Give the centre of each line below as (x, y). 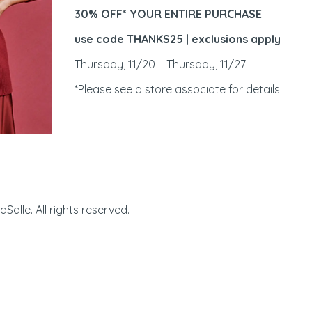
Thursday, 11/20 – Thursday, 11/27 (160, 64)
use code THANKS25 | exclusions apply (178, 39)
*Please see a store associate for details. (178, 89)
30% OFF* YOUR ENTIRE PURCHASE (168, 14)
